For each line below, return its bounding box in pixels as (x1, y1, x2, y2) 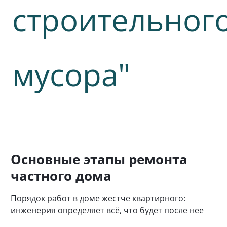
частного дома (11, 167, 111, 185)
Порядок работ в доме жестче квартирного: (11, 193, 185, 204)
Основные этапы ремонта (11, 150, 187, 169)
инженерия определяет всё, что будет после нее (11, 205, 204, 216)
